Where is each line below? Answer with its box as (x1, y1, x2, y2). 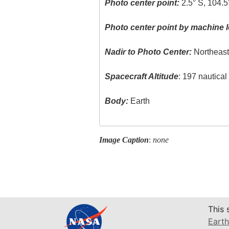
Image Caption (99, 135, 149, 144)
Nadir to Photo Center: (105, 48, 192, 57)
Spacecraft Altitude (105, 72, 179, 81)
